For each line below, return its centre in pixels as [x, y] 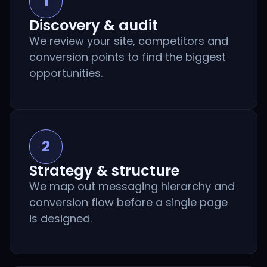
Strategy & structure [104, 170]
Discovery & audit [94, 26]
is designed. [60, 218]
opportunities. [66, 73]
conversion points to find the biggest [128, 57]
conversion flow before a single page [128, 202]
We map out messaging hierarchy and [132, 186]
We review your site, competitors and [129, 41]
